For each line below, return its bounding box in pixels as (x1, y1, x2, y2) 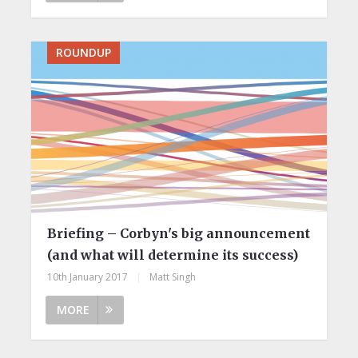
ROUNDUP (55, 44, 111, 60)
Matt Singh (149, 269, 196, 284)
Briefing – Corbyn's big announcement (46, 225, 310, 241)
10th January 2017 (46, 269, 128, 284)
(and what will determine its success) (46, 246, 298, 263)
